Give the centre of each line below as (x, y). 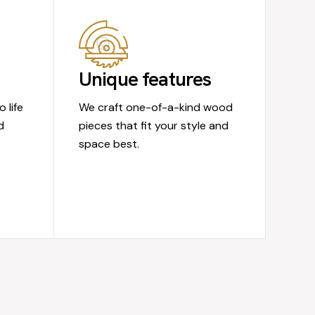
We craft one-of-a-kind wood (155, 108)
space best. (109, 144)
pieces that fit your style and (153, 126)
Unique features (145, 79)
